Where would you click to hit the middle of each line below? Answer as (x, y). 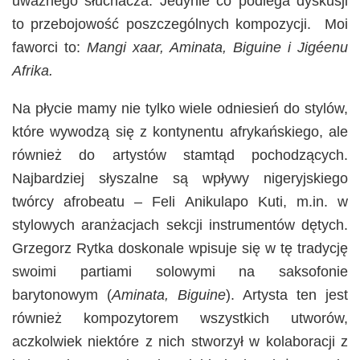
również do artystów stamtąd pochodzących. (180, 155)
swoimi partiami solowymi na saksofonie (180, 272)
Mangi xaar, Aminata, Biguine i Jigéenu (217, 48)
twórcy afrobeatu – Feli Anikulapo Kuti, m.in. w (180, 202)
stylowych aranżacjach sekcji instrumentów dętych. (180, 225)
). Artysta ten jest (287, 295)
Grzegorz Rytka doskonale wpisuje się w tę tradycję (180, 249)
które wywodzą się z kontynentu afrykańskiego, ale (180, 132)
